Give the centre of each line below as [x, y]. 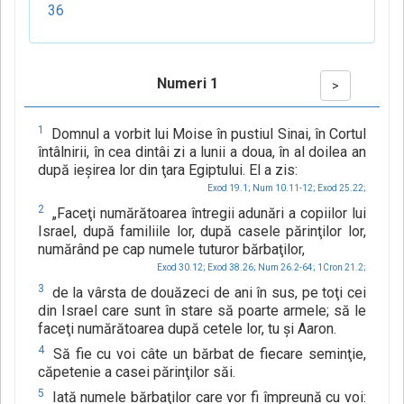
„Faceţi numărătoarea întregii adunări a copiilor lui [207, 214]
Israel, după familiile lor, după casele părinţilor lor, [202, 232]
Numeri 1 [187, 84]
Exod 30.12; [181, 268]
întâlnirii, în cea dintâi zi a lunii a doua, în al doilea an [202, 152]
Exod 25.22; [342, 188]
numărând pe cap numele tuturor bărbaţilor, [171, 250]
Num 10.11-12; [284, 188]
